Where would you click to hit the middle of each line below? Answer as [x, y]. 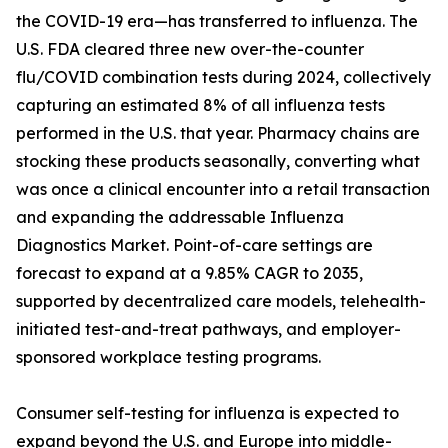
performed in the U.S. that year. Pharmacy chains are [218, 133]
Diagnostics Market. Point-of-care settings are [194, 245]
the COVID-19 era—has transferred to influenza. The [217, 21]
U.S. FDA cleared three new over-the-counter [190, 49]
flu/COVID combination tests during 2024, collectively [223, 77]
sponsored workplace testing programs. [168, 357]
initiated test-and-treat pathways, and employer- [208, 329]
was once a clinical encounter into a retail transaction [223, 189]
